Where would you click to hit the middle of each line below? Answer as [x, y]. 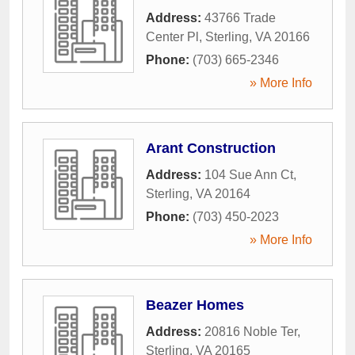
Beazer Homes [195, 305]
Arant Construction [211, 149]
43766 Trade [240, 18]
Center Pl [172, 37]
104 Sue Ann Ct [249, 175]
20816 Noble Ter [251, 332]
